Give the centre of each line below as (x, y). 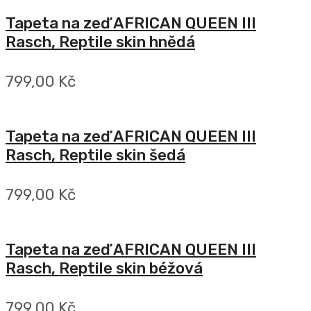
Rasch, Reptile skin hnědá (100, 42)
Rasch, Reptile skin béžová (104, 269)
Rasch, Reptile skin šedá (95, 155)
